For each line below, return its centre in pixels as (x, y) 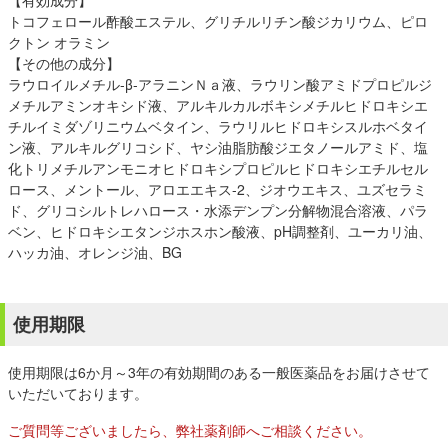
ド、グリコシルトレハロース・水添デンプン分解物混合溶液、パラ (218, 210)
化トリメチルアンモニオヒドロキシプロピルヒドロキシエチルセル (218, 168)
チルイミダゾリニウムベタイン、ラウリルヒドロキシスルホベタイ (218, 126)
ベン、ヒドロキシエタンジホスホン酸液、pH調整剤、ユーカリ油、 (220, 231)
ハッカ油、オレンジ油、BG (95, 252)
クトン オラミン (59, 42)
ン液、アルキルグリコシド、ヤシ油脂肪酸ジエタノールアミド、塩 (218, 147)
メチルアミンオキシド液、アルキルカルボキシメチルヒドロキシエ (218, 105)
